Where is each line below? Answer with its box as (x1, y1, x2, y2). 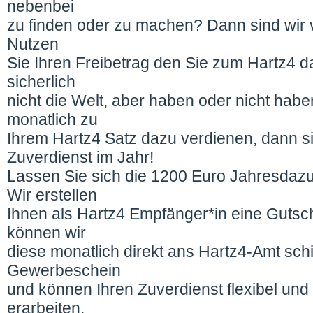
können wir (7, 224, 86, 242)
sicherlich (7, 73, 75, 91)
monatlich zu (7, 110, 98, 129)
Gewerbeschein (7, 261, 121, 279)
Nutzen (7, 35, 59, 53)
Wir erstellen (7, 186, 97, 204)
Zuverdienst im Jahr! (7, 148, 154, 166)
